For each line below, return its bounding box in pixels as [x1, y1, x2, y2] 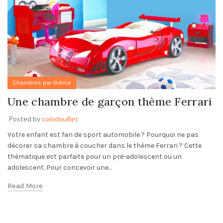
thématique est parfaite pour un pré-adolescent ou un [7, 152, 182, 161]
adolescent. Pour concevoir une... [7, 163, 111, 172]
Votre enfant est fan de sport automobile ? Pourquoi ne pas [7, 130, 199, 139]
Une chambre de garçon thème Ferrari [7, 94, 212, 109]
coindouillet [42, 114, 78, 123]
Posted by [8, 114, 42, 123]
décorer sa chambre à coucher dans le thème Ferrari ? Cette [7, 141, 202, 150]
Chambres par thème [12, 79, 71, 86]
